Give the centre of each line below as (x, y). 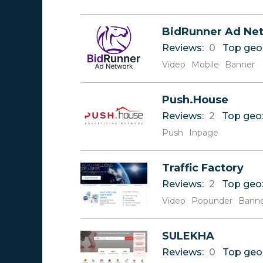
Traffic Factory (203, 168)
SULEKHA (188, 236)
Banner (240, 65)
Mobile (205, 65)
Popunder (212, 201)
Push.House (195, 100)
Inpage (204, 133)
